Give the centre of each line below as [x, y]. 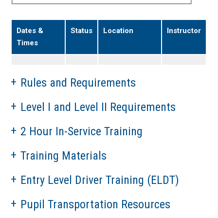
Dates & [30, 31]
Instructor [184, 31]
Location [118, 31]
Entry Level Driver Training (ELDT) [100, 180]
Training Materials [64, 156]
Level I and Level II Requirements [98, 107]
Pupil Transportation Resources [96, 205]
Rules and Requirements [78, 83]
